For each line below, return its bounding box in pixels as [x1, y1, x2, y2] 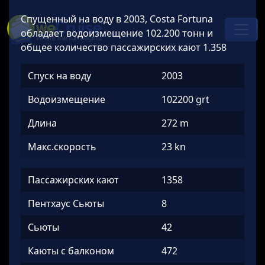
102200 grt [161, 92, 209, 106]
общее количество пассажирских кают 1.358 [21, 40, 227, 54]
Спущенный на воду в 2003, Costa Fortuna [21, 12, 213, 25]
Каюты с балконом [28, 244, 114, 257]
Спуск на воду [28, 69, 91, 82]
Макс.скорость [28, 140, 96, 153]
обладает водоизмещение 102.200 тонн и [21, 26, 213, 40]
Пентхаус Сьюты [28, 196, 104, 210]
